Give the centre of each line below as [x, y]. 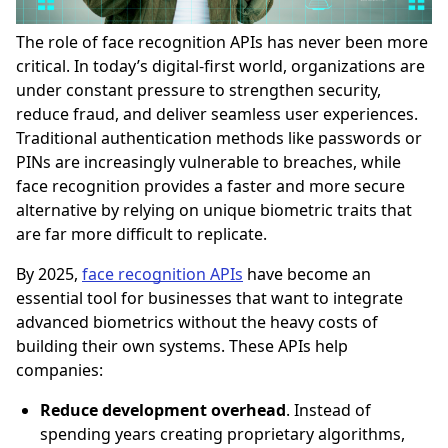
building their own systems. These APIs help [182, 346]
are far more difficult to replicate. [141, 234]
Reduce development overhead [163, 410]
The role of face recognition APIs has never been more [222, 42]
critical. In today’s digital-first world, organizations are [220, 66]
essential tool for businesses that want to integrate [209, 298]
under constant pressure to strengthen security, [198, 90]
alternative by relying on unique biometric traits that [214, 210]
